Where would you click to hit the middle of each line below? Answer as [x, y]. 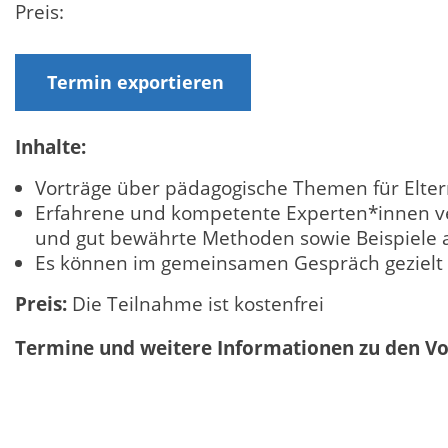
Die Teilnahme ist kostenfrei [195, 304]
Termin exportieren [135, 81]
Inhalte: [50, 146]
